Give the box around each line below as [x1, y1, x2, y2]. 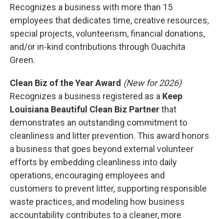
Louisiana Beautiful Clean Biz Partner [10, 104, 159, 114]
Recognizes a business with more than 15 [10, 2, 173, 12]
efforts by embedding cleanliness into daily [10, 157, 177, 167]
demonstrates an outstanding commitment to [10, 117, 187, 128]
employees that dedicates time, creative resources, [10, 15, 209, 25]
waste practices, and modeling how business [10, 197, 185, 207]
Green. [10, 55, 35, 65]
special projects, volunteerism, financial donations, [10, 28, 205, 39]
